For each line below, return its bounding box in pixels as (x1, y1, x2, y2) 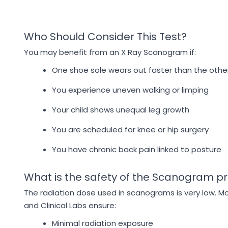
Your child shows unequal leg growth (52, 104, 189, 115)
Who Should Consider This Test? (24, 30, 187, 44)
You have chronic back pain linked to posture (52, 144, 221, 155)
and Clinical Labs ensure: (24, 200, 116, 211)
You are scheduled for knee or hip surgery (52, 124, 209, 135)
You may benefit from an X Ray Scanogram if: (24, 47, 196, 58)
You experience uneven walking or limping (52, 84, 209, 95)
